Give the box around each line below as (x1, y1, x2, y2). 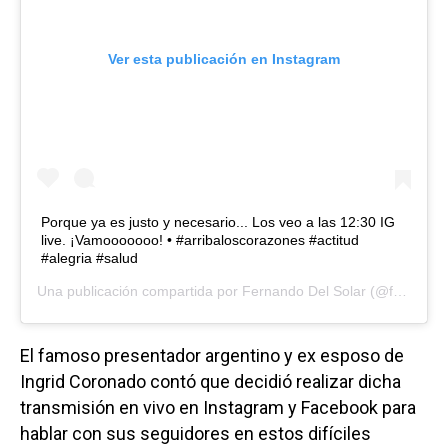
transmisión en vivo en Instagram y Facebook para (20, 396, 416, 418)
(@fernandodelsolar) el (366, 282, 393, 299)
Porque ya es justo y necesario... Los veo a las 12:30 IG (41, 213, 395, 230)
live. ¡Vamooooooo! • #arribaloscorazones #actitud (41, 231, 359, 248)
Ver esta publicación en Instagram (108, 50, 340, 67)
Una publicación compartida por (37, 282, 242, 299)
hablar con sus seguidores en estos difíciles (20, 422, 371, 444)
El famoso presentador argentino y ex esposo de (20, 344, 404, 366)
